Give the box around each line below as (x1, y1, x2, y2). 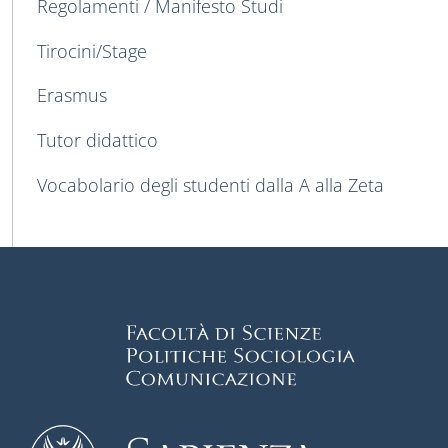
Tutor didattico (37, 128, 158, 153)
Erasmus (37, 83, 107, 108)
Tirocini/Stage (37, 38, 147, 63)
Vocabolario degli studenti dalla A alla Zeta (37, 172, 384, 197)
